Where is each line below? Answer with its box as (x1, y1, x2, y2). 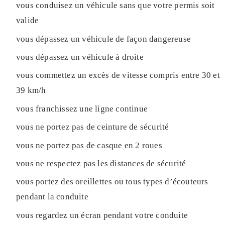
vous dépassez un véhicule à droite (16, 52, 144, 62)
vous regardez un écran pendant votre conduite (16, 210, 188, 220)
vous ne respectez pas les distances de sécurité (16, 159, 186, 169)
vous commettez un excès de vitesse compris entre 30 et (16, 70, 220, 80)
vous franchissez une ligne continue (16, 103, 148, 114)
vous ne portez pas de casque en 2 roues (16, 140, 162, 150)
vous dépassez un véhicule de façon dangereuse (16, 34, 191, 44)
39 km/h (16, 85, 46, 95)
